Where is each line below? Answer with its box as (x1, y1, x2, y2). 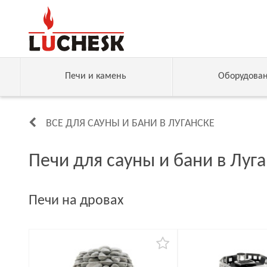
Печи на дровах (29, 194, 123, 208)
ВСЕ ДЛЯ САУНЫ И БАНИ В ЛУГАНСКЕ (46, 118, 215, 129)
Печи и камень (65, 72, 127, 81)
